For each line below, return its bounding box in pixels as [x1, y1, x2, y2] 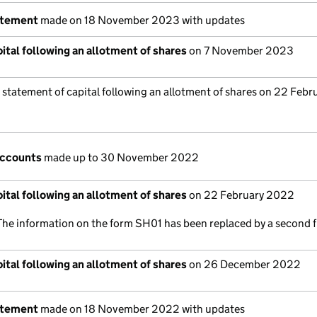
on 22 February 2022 [187, 188, 294, 202]
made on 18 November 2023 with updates [38, 13, 245, 27]
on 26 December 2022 [187, 258, 301, 271]
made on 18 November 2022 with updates [38, 302, 245, 316]
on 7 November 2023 [187, 44, 294, 57]
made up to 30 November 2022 [42, 151, 199, 164]
